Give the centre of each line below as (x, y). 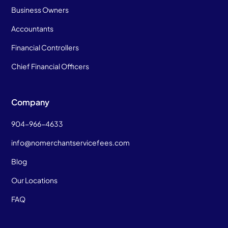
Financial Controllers (45, 47)
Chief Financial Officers (50, 66)
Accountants (33, 28)
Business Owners (40, 9)
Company (31, 102)
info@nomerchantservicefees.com (71, 142)
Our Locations (35, 180)
